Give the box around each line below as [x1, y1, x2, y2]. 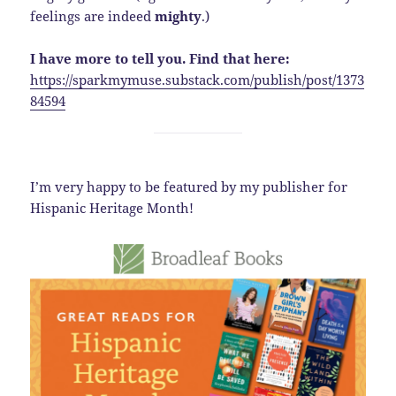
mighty [155, 6, 202, 25]
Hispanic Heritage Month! [30, 198, 194, 217]
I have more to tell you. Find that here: [30, 49, 291, 67]
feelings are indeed [30, 6, 156, 25]
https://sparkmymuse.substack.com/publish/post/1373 [30, 70, 365, 88]
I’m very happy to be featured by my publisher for [30, 177, 348, 195]
